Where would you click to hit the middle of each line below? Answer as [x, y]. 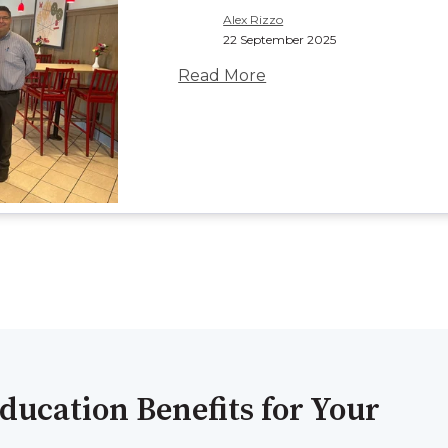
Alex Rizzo [253, 20]
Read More [222, 76]
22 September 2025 [280, 40]
